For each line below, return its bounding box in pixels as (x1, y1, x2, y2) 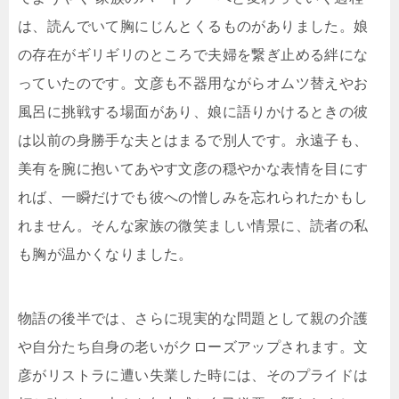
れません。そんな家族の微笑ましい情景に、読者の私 (18, 218, 369, 234)
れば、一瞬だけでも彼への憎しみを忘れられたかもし (18, 190, 369, 206)
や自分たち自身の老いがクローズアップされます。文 (18, 339, 369, 355)
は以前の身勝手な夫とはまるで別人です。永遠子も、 (18, 133, 369, 149)
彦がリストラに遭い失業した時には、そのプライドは (18, 368, 369, 384)
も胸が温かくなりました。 (18, 247, 193, 263)
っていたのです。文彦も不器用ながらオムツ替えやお (18, 76, 369, 92)
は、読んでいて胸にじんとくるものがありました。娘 (18, 19, 369, 35)
